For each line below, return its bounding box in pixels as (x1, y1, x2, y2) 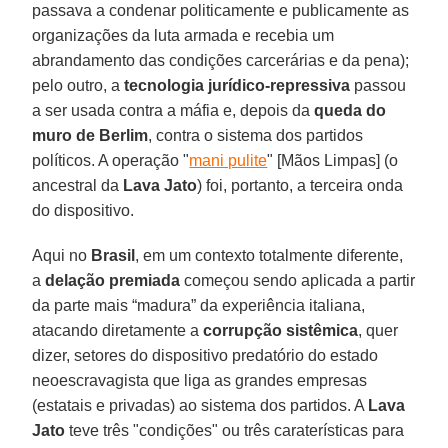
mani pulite (189, 151, 268, 169)
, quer (358, 321, 399, 339)
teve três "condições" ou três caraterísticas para (65, 421, 405, 439)
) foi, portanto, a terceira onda (197, 176, 404, 194)
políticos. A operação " (32, 151, 190, 169)
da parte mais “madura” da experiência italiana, (32, 296, 366, 314)
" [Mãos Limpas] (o (267, 151, 399, 169)
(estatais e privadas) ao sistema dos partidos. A (32, 396, 369, 414)
